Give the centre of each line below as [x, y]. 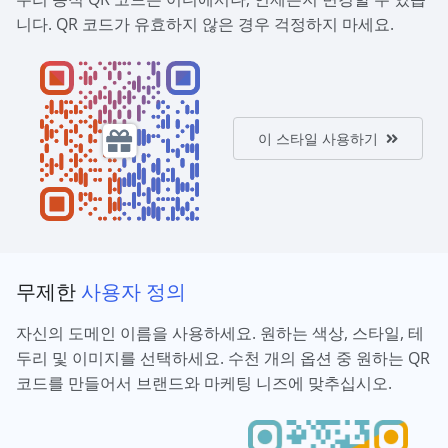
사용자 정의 [133, 291]
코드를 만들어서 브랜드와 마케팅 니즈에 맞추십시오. [204, 383]
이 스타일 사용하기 [318, 138]
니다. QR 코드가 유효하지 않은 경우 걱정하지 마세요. [205, 24]
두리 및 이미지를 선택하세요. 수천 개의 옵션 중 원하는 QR [223, 358]
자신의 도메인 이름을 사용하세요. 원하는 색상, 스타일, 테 [220, 333]
